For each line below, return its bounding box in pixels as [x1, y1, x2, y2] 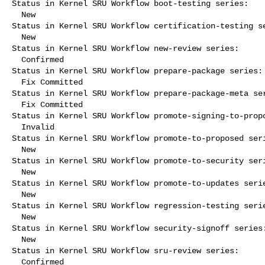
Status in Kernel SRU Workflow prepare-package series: [12, 66, 263, 76]
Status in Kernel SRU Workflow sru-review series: [12, 245, 239, 256]
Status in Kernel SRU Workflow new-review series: [12, 43, 239, 53]
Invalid [12, 122, 21, 132]
